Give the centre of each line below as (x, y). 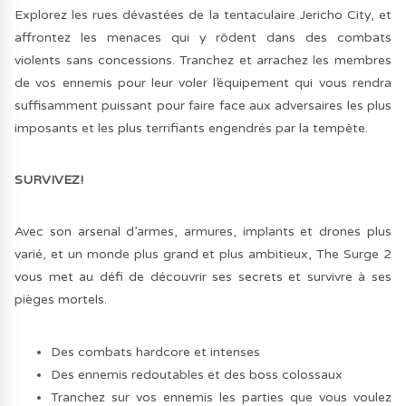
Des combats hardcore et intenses (156, 352)
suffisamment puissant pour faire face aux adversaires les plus (203, 105)
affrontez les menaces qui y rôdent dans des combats (203, 37)
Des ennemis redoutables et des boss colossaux (197, 374)
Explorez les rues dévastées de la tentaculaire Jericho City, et (203, 14)
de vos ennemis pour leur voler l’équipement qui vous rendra (203, 82)
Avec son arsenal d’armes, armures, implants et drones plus (203, 232)
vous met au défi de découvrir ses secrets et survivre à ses (203, 277)
